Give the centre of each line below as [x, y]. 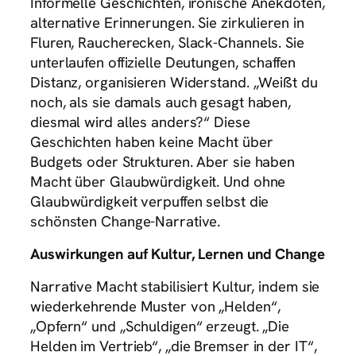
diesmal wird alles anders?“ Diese [140, 122]
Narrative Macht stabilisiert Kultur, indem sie [175, 287]
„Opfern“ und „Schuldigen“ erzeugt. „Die [160, 327]
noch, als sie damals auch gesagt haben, [161, 103]
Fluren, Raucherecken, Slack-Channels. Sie [167, 43]
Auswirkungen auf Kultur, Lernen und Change [178, 253]
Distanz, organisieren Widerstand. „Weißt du [174, 83]
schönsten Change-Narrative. [126, 222]
